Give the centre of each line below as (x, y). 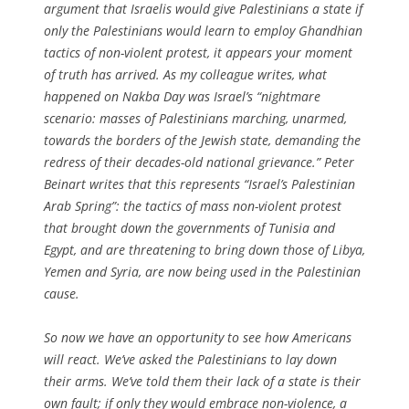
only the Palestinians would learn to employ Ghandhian (203, 30)
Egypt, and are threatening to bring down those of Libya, (204, 249)
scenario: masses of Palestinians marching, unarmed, (195, 118)
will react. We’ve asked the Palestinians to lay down (190, 359)
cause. (62, 293)
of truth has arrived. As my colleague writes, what (185, 74)
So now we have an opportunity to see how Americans (198, 337)
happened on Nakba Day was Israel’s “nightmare (182, 96)
